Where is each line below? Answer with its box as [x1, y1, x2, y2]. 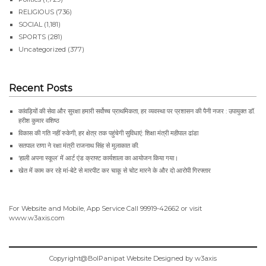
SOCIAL [18, 20, 42, 28]
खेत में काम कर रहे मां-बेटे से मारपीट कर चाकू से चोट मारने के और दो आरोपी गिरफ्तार [18, 166, 211, 175]
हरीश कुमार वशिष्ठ [18, 116, 59, 125]
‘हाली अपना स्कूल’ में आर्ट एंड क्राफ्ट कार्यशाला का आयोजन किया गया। [18, 153, 178, 162]
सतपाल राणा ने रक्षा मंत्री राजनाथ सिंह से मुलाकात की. [18, 141, 139, 150]
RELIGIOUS [18, 7, 54, 16]
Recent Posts [9, 82, 72, 94]
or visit [179, 204, 202, 213]
